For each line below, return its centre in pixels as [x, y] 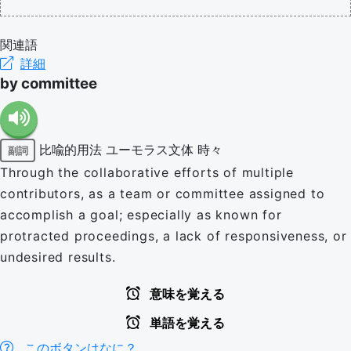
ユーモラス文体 [150, 149]
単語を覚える [186, 323]
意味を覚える [186, 294]
